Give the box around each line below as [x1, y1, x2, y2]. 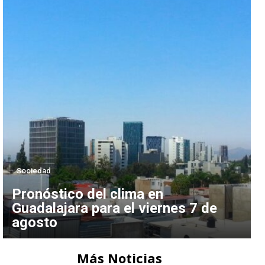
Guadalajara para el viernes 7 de [12, 199, 218, 216]
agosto [12, 214, 58, 231]
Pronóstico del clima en [12, 185, 164, 202]
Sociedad [17, 166, 51, 175]
